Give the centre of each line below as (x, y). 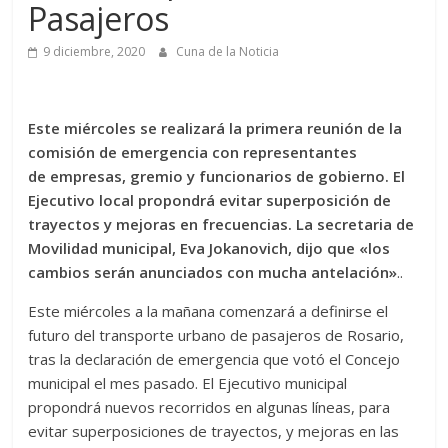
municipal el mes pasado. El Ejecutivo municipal (188, 383)
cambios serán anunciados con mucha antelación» (213, 272)
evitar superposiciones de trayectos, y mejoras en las (214, 431)
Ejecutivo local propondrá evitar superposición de (210, 200)
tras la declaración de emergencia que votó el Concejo (214, 359)
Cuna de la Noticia (228, 52)
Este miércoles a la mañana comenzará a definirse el (208, 311)
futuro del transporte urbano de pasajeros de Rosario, (216, 335)
